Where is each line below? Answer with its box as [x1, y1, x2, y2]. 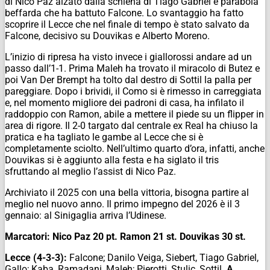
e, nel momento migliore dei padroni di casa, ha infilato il [5, 97, 244, 109]
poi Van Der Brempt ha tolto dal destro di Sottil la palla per [5, 74, 251, 86]
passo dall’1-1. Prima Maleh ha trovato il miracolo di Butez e [5, 63, 260, 75]
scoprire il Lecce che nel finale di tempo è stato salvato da [5, 19, 250, 31]
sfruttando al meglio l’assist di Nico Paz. [5, 166, 176, 178]
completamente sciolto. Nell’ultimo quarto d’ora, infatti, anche [5, 143, 265, 155]
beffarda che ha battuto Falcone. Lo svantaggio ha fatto [5, 7, 243, 19]
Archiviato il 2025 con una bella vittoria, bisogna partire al [5, 187, 249, 199]
